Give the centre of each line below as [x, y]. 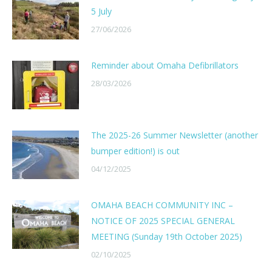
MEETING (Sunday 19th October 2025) [167, 236]
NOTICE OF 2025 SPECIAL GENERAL [163, 221]
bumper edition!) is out [135, 151]
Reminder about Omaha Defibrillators [165, 65]
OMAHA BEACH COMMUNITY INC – [162, 205]
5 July [101, 11]
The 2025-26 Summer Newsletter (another [175, 135]
